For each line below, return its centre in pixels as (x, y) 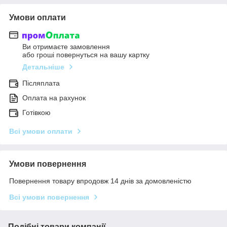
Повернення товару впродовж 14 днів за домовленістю (100, 181)
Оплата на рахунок (54, 98)
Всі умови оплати (41, 131)
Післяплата (41, 83)
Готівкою (36, 113)
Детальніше (43, 67)
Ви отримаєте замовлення (66, 47)
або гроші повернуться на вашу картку (86, 55)
